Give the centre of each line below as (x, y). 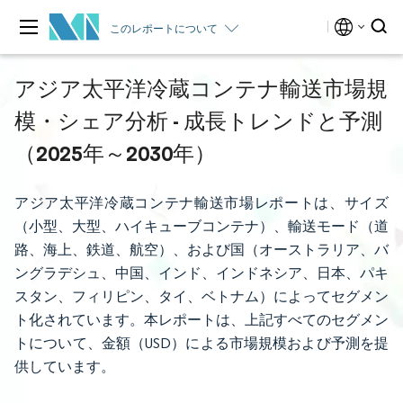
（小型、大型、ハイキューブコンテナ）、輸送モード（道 (201, 226)
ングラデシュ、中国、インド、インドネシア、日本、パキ (201, 273)
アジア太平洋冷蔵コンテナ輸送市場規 (201, 88)
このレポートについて (164, 28)
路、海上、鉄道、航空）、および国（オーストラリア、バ (201, 250)
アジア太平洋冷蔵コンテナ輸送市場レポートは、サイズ (201, 203)
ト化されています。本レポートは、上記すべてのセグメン (201, 320)
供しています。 (65, 367)
